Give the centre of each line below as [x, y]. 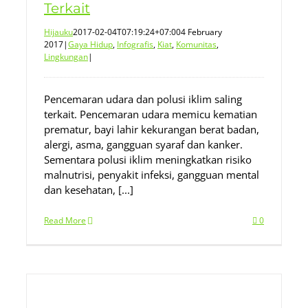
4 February [201, 32]
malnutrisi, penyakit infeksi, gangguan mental [152, 175]
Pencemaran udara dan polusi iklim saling [143, 99]
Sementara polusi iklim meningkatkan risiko [148, 159]
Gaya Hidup [90, 44]
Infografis [135, 44]
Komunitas [196, 44]
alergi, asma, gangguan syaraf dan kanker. [143, 144]
